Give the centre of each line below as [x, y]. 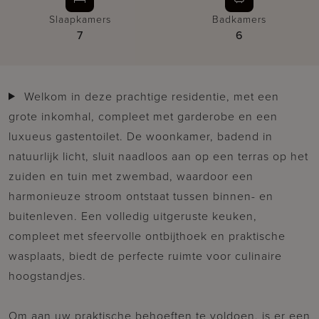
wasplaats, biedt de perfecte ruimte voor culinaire [145, 256]
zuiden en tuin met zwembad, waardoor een [131, 176]
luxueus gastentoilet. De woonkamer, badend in [141, 136]
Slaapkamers [80, 19]
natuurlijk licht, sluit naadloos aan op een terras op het [158, 156]
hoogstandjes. [49, 276]
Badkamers [239, 19]
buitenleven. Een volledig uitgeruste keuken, [133, 216]
